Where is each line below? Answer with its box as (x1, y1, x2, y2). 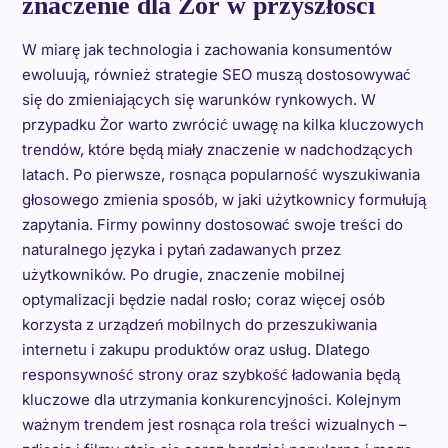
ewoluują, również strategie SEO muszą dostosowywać (21, 65, 411, 84)
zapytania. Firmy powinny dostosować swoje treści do (21, 215, 403, 234)
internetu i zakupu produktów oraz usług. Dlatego (21, 340, 370, 359)
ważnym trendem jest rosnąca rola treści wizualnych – (21, 415, 407, 434)
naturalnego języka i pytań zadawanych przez (21, 240, 341, 259)
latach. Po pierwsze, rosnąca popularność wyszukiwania (21, 165, 420, 184)
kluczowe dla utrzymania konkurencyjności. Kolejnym (21, 390, 401, 409)
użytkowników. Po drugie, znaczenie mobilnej (21, 265, 345, 284)
